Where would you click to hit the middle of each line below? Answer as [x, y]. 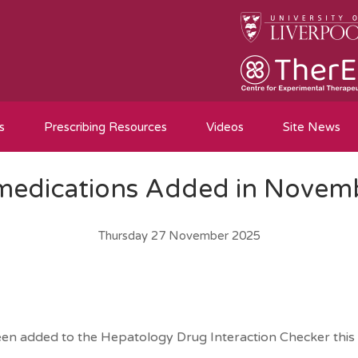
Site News [312, 127]
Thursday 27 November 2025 [179, 235]
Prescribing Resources [105, 127]
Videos [225, 127]
